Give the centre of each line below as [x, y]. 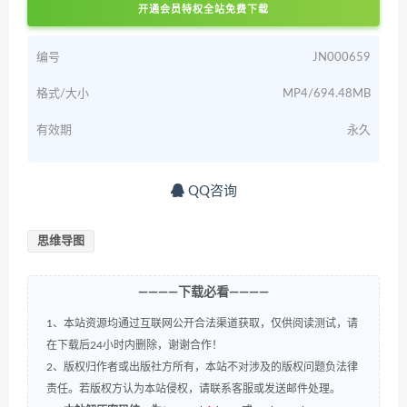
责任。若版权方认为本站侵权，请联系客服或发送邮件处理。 [194, 389]
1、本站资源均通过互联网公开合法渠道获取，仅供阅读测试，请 [202, 324]
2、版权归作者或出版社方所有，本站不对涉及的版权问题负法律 [202, 367]
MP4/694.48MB [327, 94]
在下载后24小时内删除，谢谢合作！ [134, 346]
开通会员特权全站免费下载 [203, 10]
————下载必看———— [203, 293]
